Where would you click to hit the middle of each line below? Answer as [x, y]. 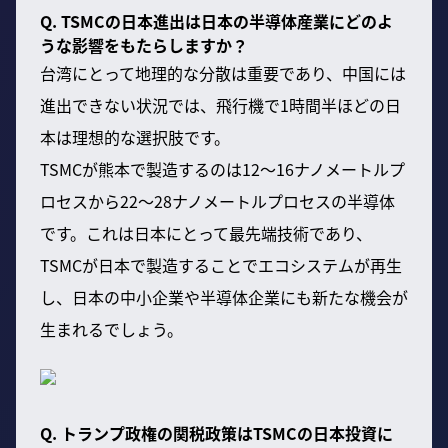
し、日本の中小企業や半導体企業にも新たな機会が [224, 296]
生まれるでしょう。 [111, 328]
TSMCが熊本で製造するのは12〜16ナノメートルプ [222, 168]
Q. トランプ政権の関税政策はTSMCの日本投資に [216, 432]
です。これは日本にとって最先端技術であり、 [206, 232]
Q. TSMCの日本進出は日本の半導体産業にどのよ [216, 20]
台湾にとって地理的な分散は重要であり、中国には [223, 72]
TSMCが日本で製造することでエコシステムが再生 [221, 264]
